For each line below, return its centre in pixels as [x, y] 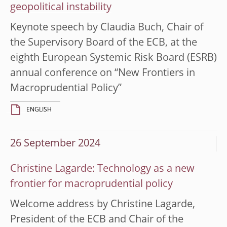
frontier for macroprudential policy [91, 184]
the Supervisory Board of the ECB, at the [104, 43]
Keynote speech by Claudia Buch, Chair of [107, 28]
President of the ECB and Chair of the [97, 220]
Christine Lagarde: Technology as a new [102, 169]
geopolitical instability [61, 7]
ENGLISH [39, 110]
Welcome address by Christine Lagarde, [103, 204]
